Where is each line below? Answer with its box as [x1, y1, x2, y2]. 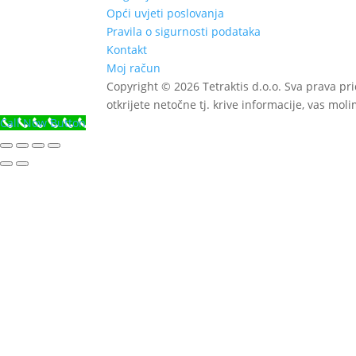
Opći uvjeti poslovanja [106, 6, 225, 21]
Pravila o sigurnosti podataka [106, 24, 261, 39]
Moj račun [106, 60, 161, 75]
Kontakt [106, 42, 148, 57]
